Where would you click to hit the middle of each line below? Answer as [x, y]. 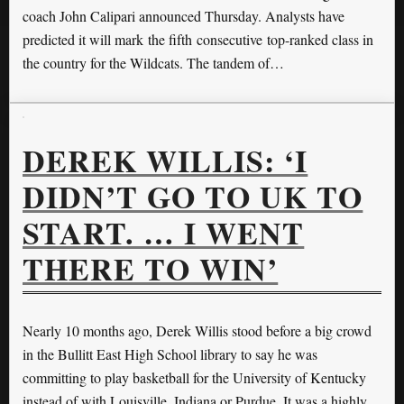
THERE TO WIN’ [151, 268]
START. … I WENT [164, 232]
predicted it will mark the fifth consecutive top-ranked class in [198, 40]
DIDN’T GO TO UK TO [193, 196]
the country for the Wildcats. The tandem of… [153, 63]
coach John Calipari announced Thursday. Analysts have [184, 16]
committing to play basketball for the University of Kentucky [194, 378]
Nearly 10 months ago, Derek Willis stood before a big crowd [197, 331]
